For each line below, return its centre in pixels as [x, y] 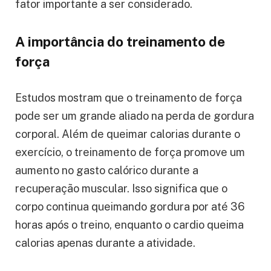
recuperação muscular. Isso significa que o [121, 188]
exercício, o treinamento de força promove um [130, 152]
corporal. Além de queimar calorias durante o [128, 134]
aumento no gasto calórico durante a [107, 170]
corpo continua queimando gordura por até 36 [130, 206]
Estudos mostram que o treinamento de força [129, 97]
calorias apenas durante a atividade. [105, 243]
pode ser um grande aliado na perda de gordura [135, 116]
